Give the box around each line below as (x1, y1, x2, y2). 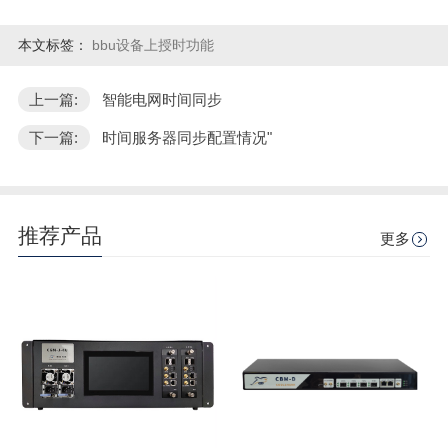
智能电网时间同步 (101, 90, 222, 108)
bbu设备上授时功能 (91, 37, 214, 54)
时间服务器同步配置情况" (101, 129, 272, 147)
